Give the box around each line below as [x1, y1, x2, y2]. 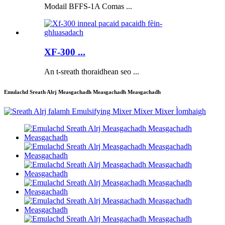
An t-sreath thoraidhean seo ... [44, 67, 139, 76]
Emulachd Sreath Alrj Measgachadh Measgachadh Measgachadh [4, 88, 161, 95]
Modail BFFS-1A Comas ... [44, 2, 132, 11]
